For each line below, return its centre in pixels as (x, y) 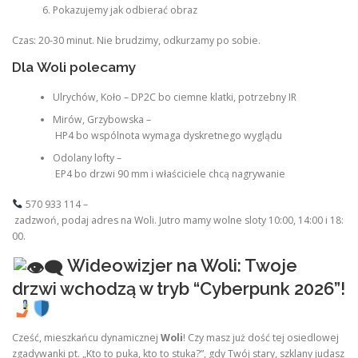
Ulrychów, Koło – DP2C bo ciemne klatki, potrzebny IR (174, 97)
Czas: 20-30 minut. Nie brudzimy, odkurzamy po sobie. (136, 41)
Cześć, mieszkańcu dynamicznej (86, 337)
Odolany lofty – (87, 157)
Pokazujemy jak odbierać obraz (125, 10)
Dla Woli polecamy (74, 67)
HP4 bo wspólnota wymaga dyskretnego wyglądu (167, 135)
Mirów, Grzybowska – (101, 119)
